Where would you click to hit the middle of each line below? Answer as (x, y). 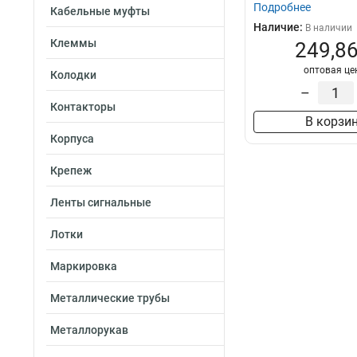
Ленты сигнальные (101, 202)
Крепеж (71, 171)
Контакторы (83, 107)
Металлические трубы (110, 298)
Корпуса (72, 139)
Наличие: (279, 27)
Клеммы (73, 43)
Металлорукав (89, 330)
